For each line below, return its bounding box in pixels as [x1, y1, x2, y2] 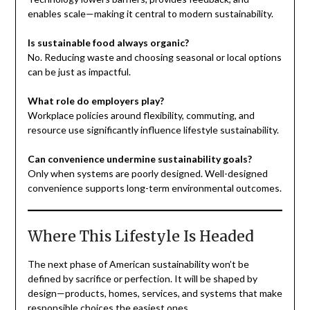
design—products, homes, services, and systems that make [27, 287, 282, 300]
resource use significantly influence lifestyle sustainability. [27, 124, 279, 136]
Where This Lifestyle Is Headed [27, 227, 254, 246]
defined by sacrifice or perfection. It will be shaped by [27, 273, 257, 285]
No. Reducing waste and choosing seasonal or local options [27, 51, 282, 64]
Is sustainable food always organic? [27, 37, 189, 49]
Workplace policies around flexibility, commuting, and [27, 109, 255, 122]
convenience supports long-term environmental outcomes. [27, 182, 282, 194]
